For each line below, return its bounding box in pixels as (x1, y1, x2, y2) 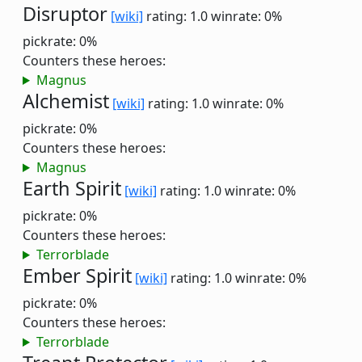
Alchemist (23, 88, 109, 114)
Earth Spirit (23, 175, 121, 201)
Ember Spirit (23, 263, 132, 288)
